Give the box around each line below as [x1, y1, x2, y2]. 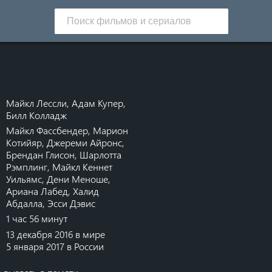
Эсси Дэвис [47, 196, 96, 209]
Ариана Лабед [6, 184, 69, 197]
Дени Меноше [47, 172, 109, 185]
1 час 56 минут [6, 212, 68, 225]
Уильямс [6, 172, 42, 185]
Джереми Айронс [47, 135, 123, 149]
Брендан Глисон [6, 148, 75, 161]
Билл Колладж [6, 108, 67, 121]
